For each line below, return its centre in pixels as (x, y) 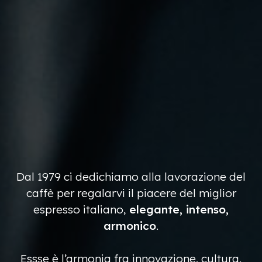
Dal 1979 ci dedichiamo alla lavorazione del (131, 176)
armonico (130, 225)
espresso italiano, (80, 209)
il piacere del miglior (182, 193)
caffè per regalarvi (77, 193)
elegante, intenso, (177, 209)
